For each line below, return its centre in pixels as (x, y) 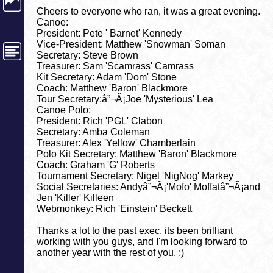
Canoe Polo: (64, 110)
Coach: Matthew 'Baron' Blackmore (112, 88)
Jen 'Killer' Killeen (75, 198)
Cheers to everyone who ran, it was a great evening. (148, 12)
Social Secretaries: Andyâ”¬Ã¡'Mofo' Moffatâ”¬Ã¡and (148, 187)
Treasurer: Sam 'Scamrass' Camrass (115, 66)
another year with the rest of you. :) (110, 253)
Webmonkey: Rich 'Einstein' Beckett (114, 209)
